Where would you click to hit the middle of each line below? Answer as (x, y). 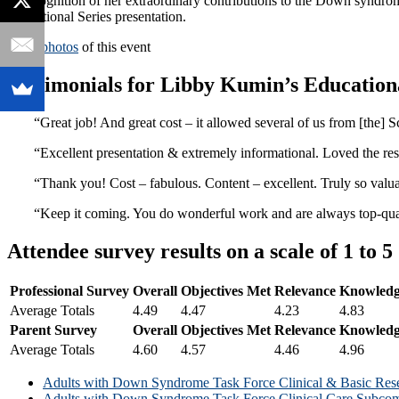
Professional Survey (69, 291)
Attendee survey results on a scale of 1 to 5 (200, 251)
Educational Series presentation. (97, 16)
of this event (114, 46)
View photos (43, 46)
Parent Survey (53, 330)
